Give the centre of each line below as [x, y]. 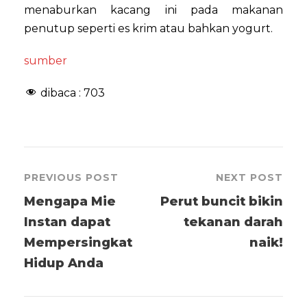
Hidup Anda [64, 263]
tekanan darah [233, 222]
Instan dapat [67, 222]
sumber [46, 60]
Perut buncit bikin [222, 201]
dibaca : [62, 93]
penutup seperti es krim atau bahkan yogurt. [148, 28]
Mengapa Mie [70, 201]
